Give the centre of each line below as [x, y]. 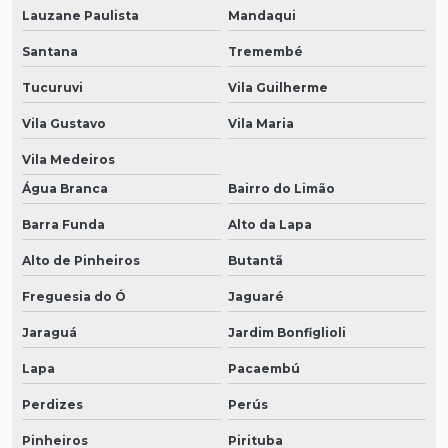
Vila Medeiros [68, 159]
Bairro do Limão [281, 188]
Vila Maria [260, 123]
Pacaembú [263, 368]
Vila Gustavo [64, 123]
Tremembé [265, 51]
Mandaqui [261, 15]
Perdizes [52, 404]
